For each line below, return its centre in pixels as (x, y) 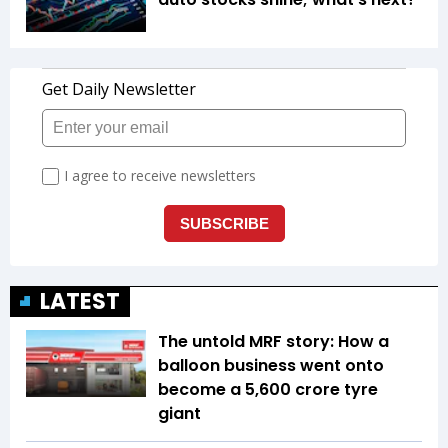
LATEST (80, 301)
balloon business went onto (271, 365)
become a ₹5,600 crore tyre (268, 389)
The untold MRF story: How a (273, 341)
